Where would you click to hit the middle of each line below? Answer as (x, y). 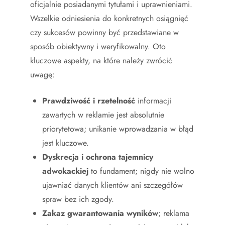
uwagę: (42, 74)
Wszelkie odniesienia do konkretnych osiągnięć (109, 18)
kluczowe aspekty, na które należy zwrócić (101, 60)
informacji (153, 100)
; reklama (174, 213)
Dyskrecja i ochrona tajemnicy (98, 157)
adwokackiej (65, 171)
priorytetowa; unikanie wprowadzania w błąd (118, 129)
